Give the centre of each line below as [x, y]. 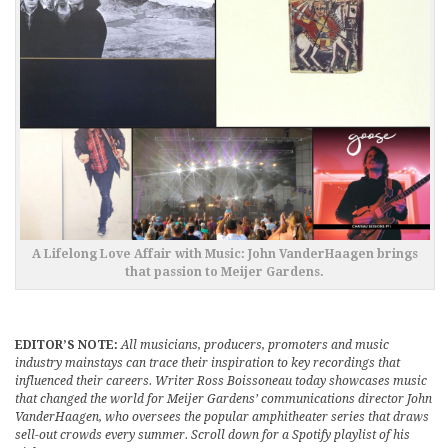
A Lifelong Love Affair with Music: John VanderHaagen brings [224, 253]
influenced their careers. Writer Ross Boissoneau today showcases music [221, 380]
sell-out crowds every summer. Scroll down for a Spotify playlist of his [212, 434]
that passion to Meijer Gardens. [225, 271]
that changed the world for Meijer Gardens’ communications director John [223, 398]
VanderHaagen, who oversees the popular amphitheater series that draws [222, 416]
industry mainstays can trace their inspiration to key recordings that [207, 362]
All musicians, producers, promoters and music [255, 344]
